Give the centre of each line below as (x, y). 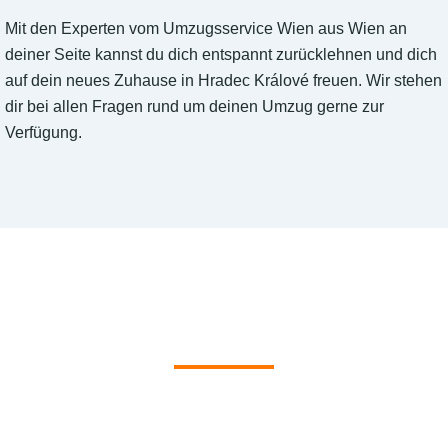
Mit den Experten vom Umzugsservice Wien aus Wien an (206, 29)
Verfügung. (43, 133)
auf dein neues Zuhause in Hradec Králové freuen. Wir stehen (223, 81)
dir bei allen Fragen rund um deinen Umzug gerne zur (194, 107)
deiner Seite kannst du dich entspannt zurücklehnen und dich (221, 55)
